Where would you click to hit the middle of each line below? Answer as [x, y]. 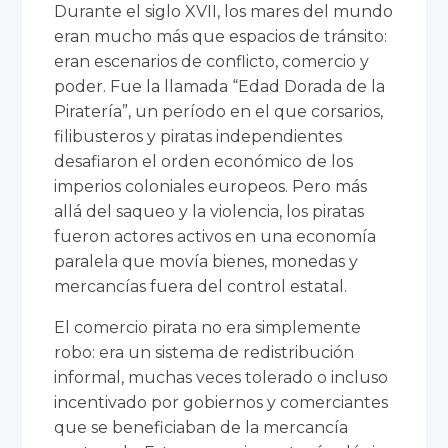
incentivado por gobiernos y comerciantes [221, 402]
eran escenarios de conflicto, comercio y [212, 61]
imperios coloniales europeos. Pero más [211, 186]
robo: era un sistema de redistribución [204, 352]
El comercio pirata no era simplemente [208, 327]
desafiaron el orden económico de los [204, 161]
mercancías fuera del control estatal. [201, 286]
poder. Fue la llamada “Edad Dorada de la [220, 86]
